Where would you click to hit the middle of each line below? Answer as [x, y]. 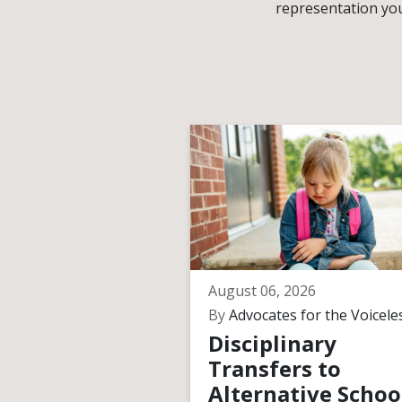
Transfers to [275, 368]
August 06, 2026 [262, 291]
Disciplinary [272, 343]
